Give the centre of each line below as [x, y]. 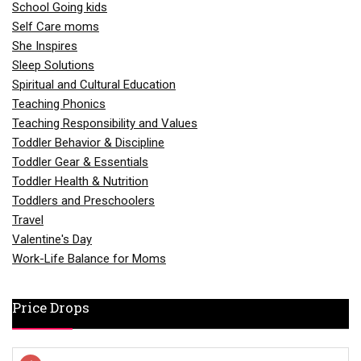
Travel [28, 220]
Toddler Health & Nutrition [80, 181]
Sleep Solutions [53, 65]
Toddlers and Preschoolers [83, 200]
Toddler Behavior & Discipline [88, 142]
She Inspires [45, 46]
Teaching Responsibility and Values [105, 123]
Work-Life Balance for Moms [89, 258]
